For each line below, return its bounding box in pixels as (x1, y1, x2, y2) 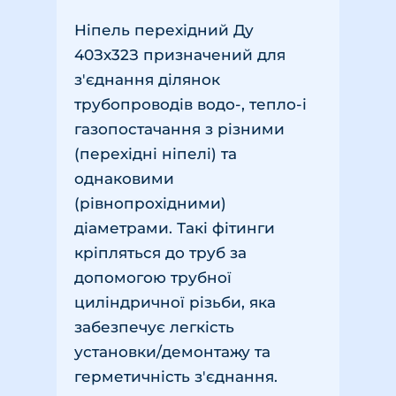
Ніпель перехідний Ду (74, 21, 254, 39)
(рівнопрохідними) (74, 194, 226, 212)
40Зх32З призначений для (74, 46, 286, 64)
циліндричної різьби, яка (74, 293, 276, 311)
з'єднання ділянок (74, 71, 220, 88)
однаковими (74, 170, 174, 187)
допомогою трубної (74, 269, 232, 286)
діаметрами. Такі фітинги (74, 219, 275, 237)
